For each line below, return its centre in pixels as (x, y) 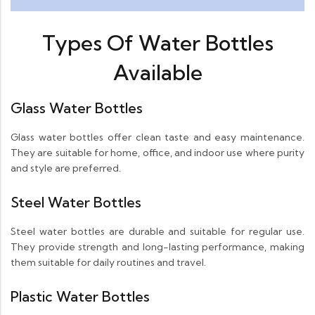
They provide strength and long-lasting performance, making (157, 247)
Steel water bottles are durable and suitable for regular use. (157, 232)
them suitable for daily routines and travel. (108, 263)
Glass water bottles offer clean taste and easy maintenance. (157, 137)
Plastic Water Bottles (80, 297)
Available (157, 73)
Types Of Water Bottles (157, 43)
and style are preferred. (66, 168)
